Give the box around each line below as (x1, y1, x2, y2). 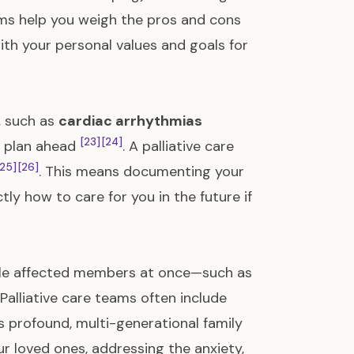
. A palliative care (122, 137, 234, 156)
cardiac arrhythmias (58, 111, 202, 130)
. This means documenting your (39, 162, 244, 181)
